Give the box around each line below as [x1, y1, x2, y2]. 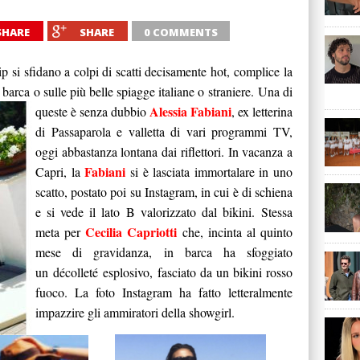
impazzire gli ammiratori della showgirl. [35, 304, 239, 321]
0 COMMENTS [144, 25, 218, 39]
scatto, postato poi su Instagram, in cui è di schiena [35, 183, 292, 200]
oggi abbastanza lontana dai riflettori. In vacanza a [35, 143, 292, 160]
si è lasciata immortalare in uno [129, 163, 292, 180]
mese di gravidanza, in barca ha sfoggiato [35, 243, 292, 260]
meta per [35, 223, 86, 240]
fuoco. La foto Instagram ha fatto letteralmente [35, 284, 292, 301]
